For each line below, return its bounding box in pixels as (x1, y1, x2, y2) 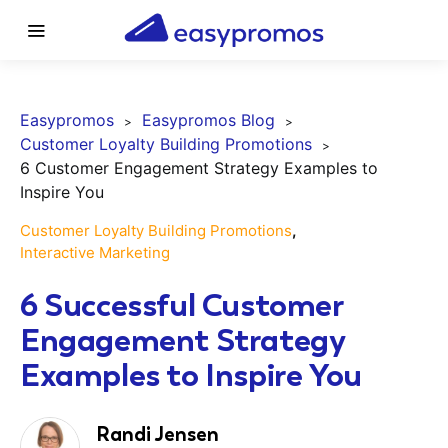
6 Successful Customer (20, 284, 343, 326)
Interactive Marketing (20, 243, 170, 262)
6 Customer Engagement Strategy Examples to (20, 158, 378, 178)
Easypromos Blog (142, 110, 275, 130)
